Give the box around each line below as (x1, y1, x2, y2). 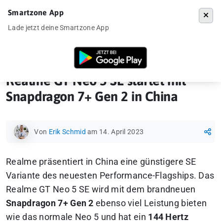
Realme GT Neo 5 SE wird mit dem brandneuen (6, 184, 196, 194)
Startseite (15, 48, 44, 55)
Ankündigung (50, 48, 88, 55)
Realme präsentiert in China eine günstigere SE (6, 157, 196, 167)
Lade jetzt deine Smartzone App (8, 24, 109, 32)
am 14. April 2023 (87, 127, 144, 136)
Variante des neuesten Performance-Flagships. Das (6, 171, 215, 181)
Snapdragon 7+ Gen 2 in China (6, 89, 178, 104)
